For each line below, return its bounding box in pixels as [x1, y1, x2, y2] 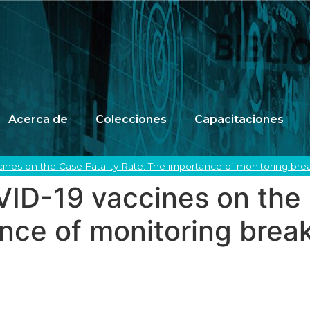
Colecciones [95, 113, 167, 126]
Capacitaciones [194, 113, 284, 126]
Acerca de [8, 113, 68, 126]
